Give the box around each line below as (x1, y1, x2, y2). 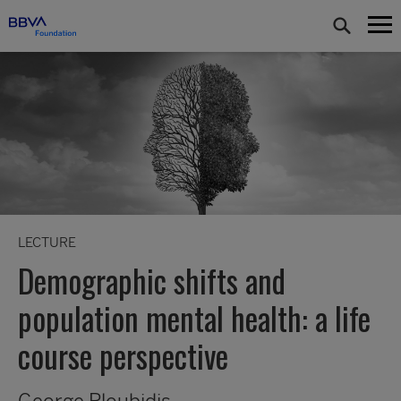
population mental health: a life (18, 294, 371, 341)
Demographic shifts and (18, 257, 286, 303)
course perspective (18, 332, 228, 379)
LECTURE (18, 235, 76, 251)
